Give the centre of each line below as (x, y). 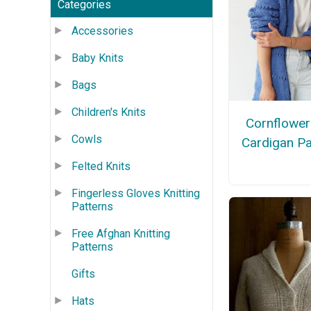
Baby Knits (98, 58)
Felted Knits (101, 166)
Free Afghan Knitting (121, 233)
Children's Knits (109, 112)
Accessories (102, 31)
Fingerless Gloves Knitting (136, 193)
